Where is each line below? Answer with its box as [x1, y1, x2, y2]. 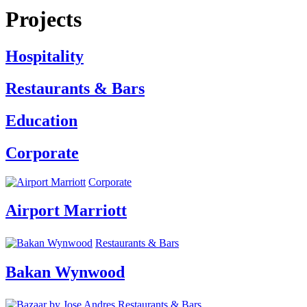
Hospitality [5, 47, 84, 65]
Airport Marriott [5, 201, 127, 220]
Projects [5, 7, 82, 32]
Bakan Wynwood [5, 263, 125, 282]
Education [5, 111, 77, 130]
